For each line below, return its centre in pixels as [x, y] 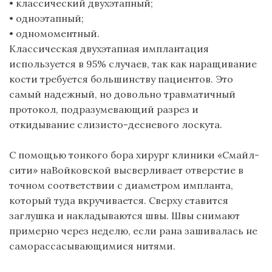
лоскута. [201, 124]
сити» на [30, 170]
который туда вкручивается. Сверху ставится [119, 200]
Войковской [81, 170]
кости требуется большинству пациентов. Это [121, 79]
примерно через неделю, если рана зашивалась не [133, 230]
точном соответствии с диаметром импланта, [121, 185]
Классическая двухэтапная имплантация [109, 48]
